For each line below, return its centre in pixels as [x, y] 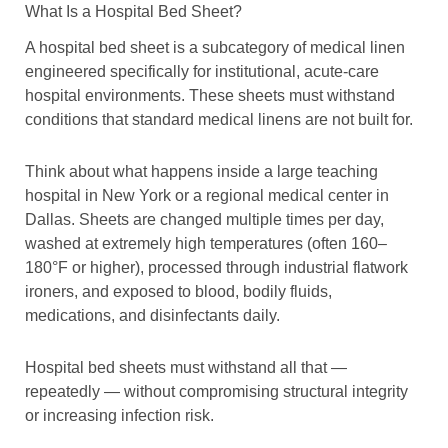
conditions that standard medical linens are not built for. [219, 119]
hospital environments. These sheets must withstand [210, 95]
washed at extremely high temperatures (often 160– [206, 243]
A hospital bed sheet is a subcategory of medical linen [215, 47]
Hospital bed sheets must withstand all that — [186, 367]
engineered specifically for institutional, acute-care [202, 71]
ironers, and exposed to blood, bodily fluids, [178, 291]
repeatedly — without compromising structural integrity [216, 391]
